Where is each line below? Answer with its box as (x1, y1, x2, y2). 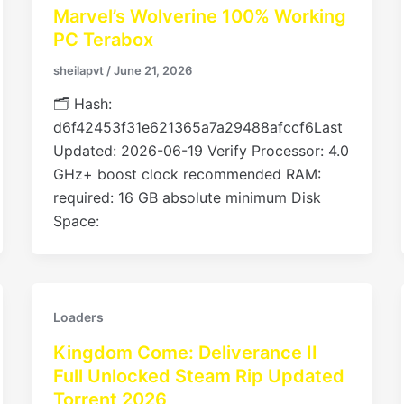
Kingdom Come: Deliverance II (52, 342, 317, 364)
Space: (52, 212, 99, 231)
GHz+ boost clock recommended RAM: (52, 165, 321, 184)
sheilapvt (52, 62, 106, 78)
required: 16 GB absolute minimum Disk (52, 188, 321, 207)
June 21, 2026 (113, 62, 192, 78)
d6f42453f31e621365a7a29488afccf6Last (52, 118, 343, 137)
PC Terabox (52, 28, 153, 50)
